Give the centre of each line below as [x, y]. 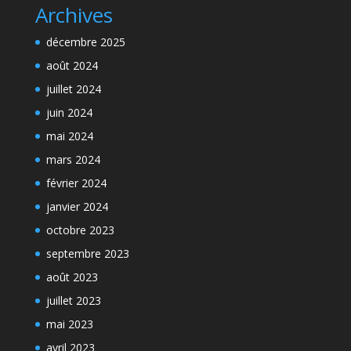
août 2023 [72, 277]
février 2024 [76, 183]
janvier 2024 [77, 206]
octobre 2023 [80, 230]
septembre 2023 [87, 253]
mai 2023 [69, 324]
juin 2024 [69, 112]
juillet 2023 [73, 300]
